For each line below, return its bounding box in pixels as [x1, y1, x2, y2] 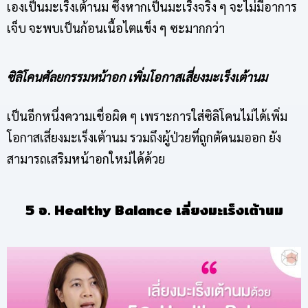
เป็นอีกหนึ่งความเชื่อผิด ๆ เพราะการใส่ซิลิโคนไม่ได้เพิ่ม [7, 107, 287, 124]
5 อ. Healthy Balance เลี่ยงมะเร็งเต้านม [25, 199, 283, 221]
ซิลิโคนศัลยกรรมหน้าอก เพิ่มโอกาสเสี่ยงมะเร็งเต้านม [7, 68, 267, 85]
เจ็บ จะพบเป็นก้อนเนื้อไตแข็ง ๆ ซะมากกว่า [7, 19, 225, 36]
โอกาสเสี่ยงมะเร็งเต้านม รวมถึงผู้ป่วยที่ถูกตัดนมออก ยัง [7, 129, 281, 145]
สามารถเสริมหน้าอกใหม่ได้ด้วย [7, 150, 165, 166]
